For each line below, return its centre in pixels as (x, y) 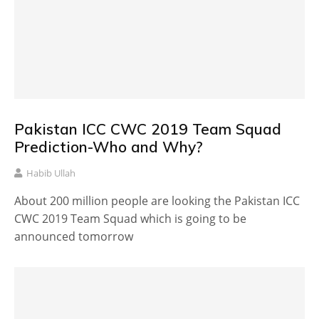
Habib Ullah (51, 173)
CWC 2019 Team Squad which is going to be (130, 219)
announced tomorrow (74, 237)
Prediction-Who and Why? (109, 146)
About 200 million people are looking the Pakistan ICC (157, 201)
